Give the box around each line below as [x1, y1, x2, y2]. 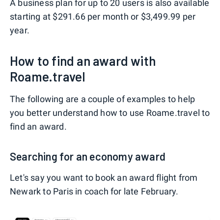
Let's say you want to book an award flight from [10, 172, 198, 183]
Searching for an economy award [10, 149, 165, 163]
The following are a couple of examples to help [10, 93, 195, 104]
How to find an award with [10, 53, 156, 68]
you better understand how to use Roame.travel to [10, 107, 210, 118]
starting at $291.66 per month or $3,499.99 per [10, 11, 196, 22]
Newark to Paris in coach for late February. [10, 186, 179, 196]
